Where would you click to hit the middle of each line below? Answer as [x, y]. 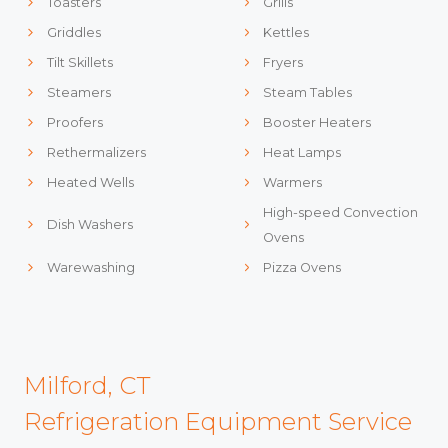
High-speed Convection [341, 212]
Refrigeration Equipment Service [218, 421]
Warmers [293, 182]
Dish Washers [89, 225]
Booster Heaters [317, 122]
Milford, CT [87, 385]
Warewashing [90, 267]
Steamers [78, 92]
